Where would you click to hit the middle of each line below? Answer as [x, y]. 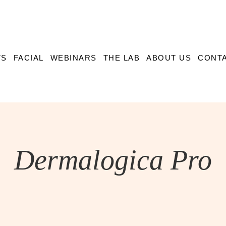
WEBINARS [73, 58]
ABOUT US [169, 58]
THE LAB [121, 58]
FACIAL [29, 58]
